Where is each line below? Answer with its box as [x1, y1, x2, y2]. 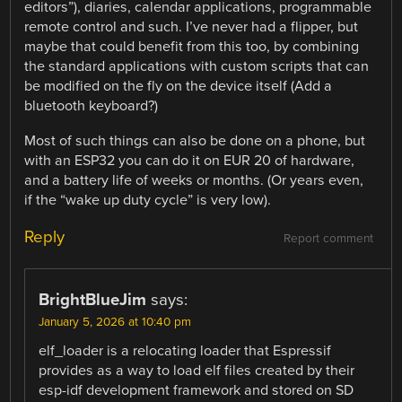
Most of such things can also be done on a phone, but [24, 131, 366, 150]
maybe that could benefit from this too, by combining [24, 38, 360, 57]
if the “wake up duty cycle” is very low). [24, 190, 272, 209]
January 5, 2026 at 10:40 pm [39, 314, 192, 329]
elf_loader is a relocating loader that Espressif [39, 341, 332, 360]
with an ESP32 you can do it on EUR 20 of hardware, [24, 151, 355, 170]
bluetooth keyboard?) [24, 97, 159, 116]
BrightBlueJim [39, 289, 147, 310]
